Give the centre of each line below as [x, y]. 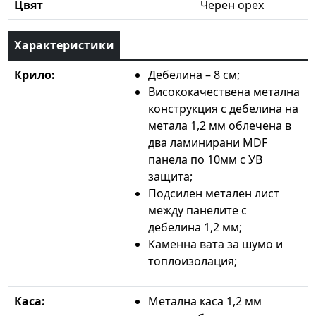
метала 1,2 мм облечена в [220, 125]
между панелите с [197, 210]
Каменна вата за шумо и [215, 244]
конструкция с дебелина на [223, 108]
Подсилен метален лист [214, 193]
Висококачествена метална [224, 91]
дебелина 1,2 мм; [195, 227]
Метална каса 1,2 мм [205, 301]
